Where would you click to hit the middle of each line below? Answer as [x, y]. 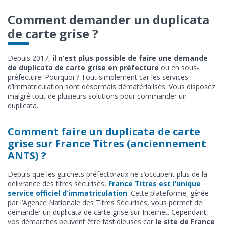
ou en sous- [179, 67]
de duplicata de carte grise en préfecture [83, 67]
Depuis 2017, [30, 58]
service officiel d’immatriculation [67, 193]
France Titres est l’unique [155, 183]
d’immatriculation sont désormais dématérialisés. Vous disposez [111, 86]
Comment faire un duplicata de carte [104, 131]
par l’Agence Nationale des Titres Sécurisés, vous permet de [105, 202]
